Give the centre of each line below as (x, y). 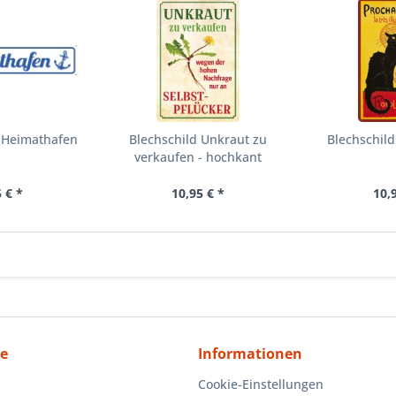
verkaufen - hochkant (198, 157)
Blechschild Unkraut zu (198, 139)
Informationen (250, 354)
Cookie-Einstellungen (261, 384)
